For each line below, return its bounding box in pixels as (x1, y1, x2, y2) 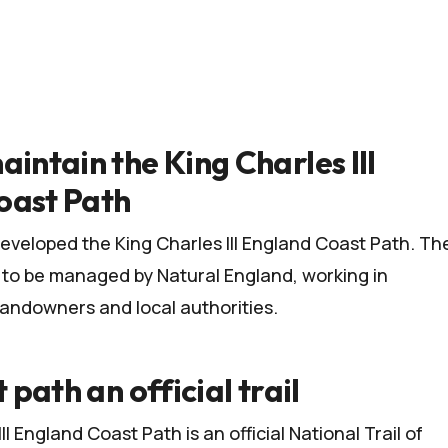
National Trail (289, 420, 401, 445)
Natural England (157, 262, 293, 287)
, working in (293, 262, 388, 287)
